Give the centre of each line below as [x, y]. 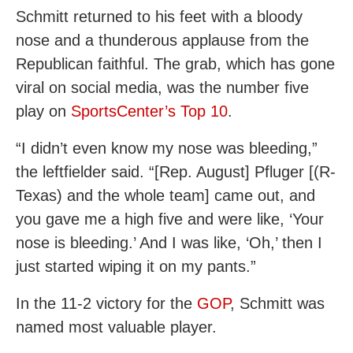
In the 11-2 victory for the [106, 304]
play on [43, 111]
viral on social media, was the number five [162, 88]
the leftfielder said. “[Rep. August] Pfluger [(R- [176, 172]
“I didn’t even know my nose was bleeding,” [167, 149]
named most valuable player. [116, 327]
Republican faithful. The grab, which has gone [175, 64]
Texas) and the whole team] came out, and [165, 196]
